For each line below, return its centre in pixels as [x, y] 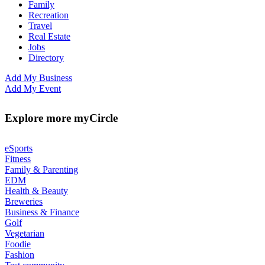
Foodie [18, 244]
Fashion [20, 254]
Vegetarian [25, 233]
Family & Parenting [41, 169]
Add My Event [33, 88]
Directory [46, 57]
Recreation [49, 15]
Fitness [18, 159]
